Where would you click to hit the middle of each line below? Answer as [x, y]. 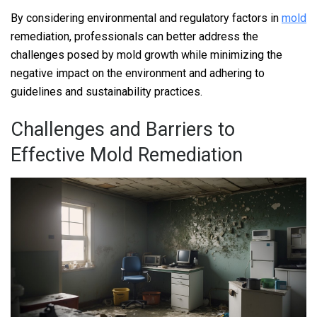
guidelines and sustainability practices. [106, 91]
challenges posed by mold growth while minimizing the [146, 54]
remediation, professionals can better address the [134, 36]
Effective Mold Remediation [127, 155]
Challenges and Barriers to [123, 130]
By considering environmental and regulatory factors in [146, 18]
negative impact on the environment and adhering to [138, 73]
